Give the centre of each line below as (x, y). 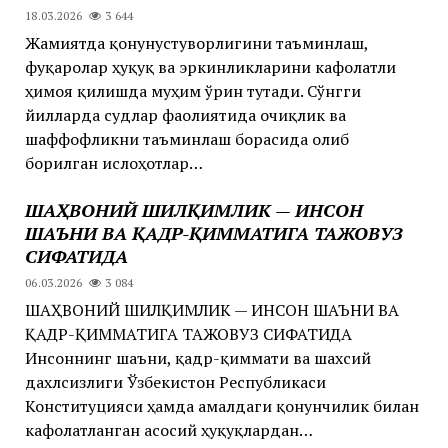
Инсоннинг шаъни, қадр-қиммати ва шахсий (197, 357)
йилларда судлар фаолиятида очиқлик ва (185, 114)
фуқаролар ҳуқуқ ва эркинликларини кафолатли (210, 66)
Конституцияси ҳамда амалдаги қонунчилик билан (221, 405)
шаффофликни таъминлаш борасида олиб (186, 138)
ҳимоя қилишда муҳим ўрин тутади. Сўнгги (192, 90)
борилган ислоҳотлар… (113, 162)
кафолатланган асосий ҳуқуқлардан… (168, 429)
